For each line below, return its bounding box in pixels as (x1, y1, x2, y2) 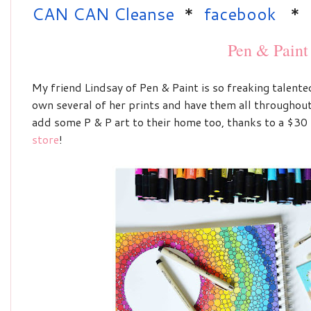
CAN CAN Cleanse (32, 2, 174, 26)
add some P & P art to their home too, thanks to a (32, 114, 287, 130)
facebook (203, 2, 276, 26)
